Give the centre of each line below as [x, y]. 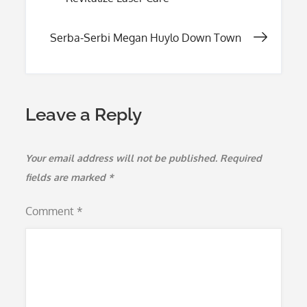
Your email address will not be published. [122, 158]
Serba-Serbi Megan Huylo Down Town [145, 38]
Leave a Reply [84, 114]
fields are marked [67, 177]
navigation [110, 23]
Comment [51, 211]
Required [241, 158]
